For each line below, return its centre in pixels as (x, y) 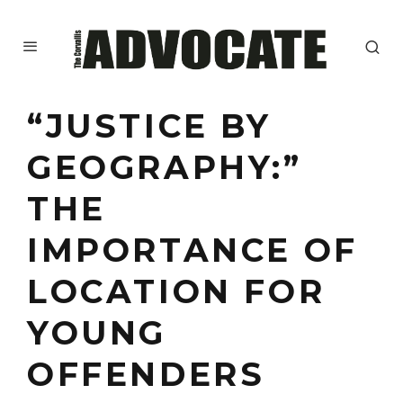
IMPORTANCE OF (193, 251)
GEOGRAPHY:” (165, 168)
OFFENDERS (146, 375)
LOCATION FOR (176, 292)
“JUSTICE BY (149, 126)
